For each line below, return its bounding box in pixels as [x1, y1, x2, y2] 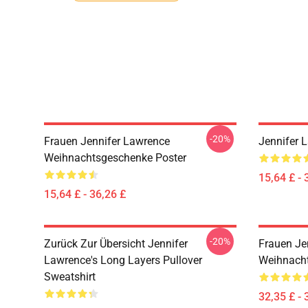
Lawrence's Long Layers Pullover [44, 254, 202, 267]
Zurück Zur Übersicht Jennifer [44, 237, 188, 250]
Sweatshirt [44, 270, 96, 283]
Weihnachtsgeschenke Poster [44, 151, 186, 164]
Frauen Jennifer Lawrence [44, 135, 170, 148]
